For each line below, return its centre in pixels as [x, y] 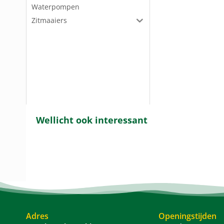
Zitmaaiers [49, 20]
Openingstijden [188, 216]
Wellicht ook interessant [92, 120]
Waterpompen [55, 7]
